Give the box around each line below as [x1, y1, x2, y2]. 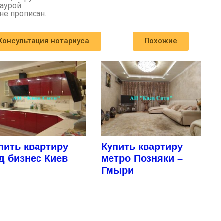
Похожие [145, 37, 178, 46]
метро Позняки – [101, 153, 183, 164]
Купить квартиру [101, 141, 183, 152]
